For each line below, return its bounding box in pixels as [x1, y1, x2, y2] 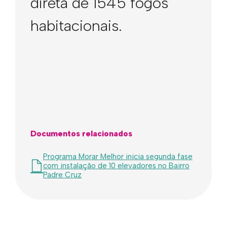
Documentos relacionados [30, 129, 132, 138]
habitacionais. [30, 16, 122, 35]
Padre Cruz [43, 170, 82, 179]
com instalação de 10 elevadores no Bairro [43, 161, 190, 170]
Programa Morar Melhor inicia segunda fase [43, 152, 193, 161]
